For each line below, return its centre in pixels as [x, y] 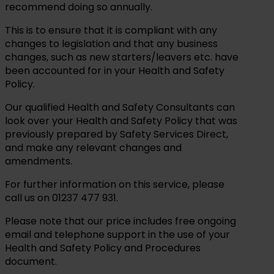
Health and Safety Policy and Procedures [103, 248]
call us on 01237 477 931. [61, 198]
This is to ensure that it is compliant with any [111, 30]
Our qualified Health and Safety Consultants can [120, 107]
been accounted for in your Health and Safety [115, 70]
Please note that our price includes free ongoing [120, 221]
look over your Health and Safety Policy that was [121, 120]
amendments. [39, 161]
